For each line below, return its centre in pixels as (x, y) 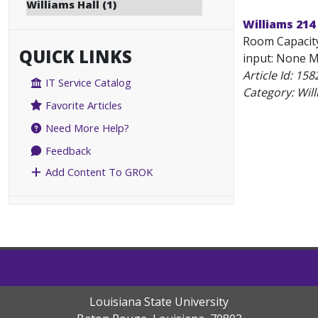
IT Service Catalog (87, 83)
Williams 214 (279, 24)
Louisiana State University (159, 302)
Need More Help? (86, 128)
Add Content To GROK (98, 172)
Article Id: (269, 75)
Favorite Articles (83, 105)
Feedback (67, 151)
